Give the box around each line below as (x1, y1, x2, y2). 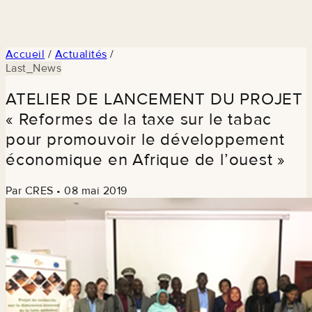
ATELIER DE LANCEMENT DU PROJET (6, 88, 303, 109)
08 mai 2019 (64, 183, 127, 198)
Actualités (54, 47, 107, 61)
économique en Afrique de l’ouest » (6, 149, 286, 170)
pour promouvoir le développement (6, 129, 285, 150)
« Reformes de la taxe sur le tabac (6, 109, 272, 130)
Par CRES (6, 183, 54, 198)
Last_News (6, 61, 62, 75)
